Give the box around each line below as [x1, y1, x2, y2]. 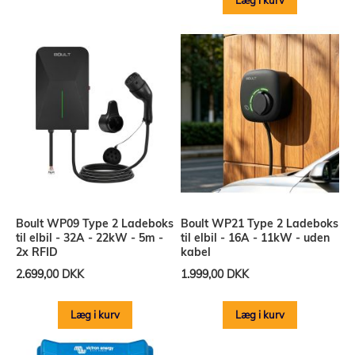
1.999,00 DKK [181, 267, 250, 282]
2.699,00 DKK [16, 267, 84, 282]
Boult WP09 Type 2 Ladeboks [16, 216, 174, 231]
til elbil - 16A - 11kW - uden [181, 231, 330, 246]
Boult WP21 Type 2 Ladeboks [181, 216, 339, 231]
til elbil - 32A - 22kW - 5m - [16, 231, 163, 246]
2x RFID [16, 245, 58, 260]
